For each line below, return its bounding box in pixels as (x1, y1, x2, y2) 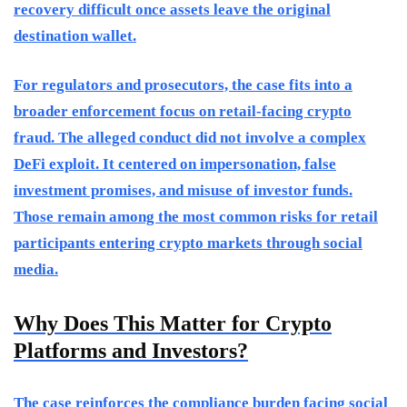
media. (14, 261, 58, 279)
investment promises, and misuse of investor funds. (14, 182, 352, 200)
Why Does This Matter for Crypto (14, 312, 332, 336)
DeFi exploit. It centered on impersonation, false (14, 155, 336, 174)
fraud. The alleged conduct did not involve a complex (14, 129, 366, 147)
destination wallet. (14, 27, 136, 45)
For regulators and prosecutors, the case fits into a (14, 76, 352, 94)
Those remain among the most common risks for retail (14, 208, 378, 226)
